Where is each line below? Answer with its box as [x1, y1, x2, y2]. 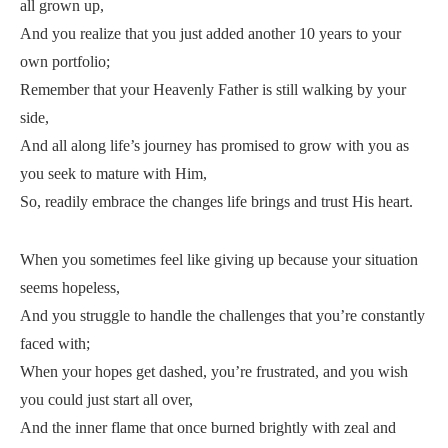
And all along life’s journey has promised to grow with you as [20, 137, 409, 154]
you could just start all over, [20, 391, 193, 408]
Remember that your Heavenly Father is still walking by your [20, 81, 406, 98]
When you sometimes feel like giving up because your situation [20, 251, 418, 268]
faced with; [20, 335, 90, 352]
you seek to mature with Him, [20, 165, 207, 182]
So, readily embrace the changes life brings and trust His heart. [20, 193, 413, 210]
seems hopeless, [20, 279, 120, 296]
